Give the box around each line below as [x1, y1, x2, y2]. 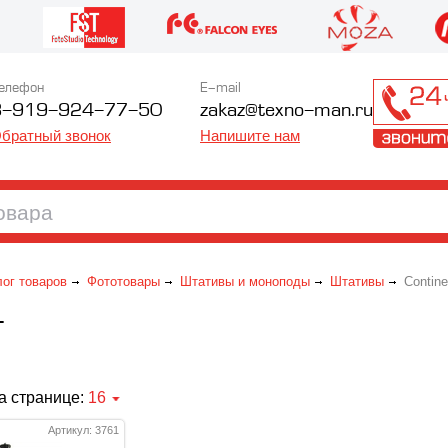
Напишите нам [200, 127, 300, 144]
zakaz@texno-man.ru [200, 103, 373, 120]
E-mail [200, 82, 241, 95]
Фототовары [87, 274, 160, 289]
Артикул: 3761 [48, 424, 119, 436]
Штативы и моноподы [180, 274, 310, 289]
